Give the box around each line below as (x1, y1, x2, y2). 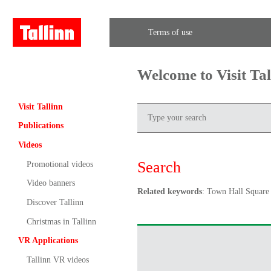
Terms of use (148, 28, 192, 38)
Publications (18, 121, 64, 131)
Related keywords (137, 186, 202, 196)
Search (137, 158, 181, 176)
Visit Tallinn (18, 102, 63, 111)
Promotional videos (26, 159, 93, 169)
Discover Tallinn (26, 197, 83, 207)
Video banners (26, 178, 75, 188)
